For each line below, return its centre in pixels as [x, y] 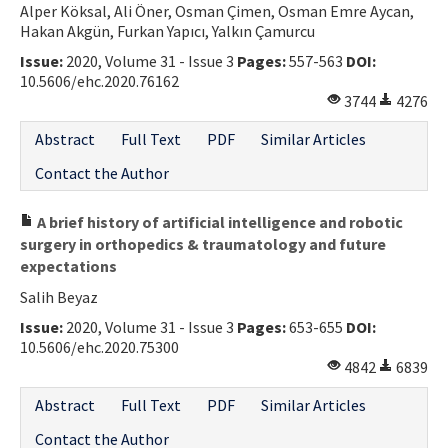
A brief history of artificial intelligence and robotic [218, 221]
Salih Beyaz [59, 296]
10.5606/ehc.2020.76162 [99, 80]
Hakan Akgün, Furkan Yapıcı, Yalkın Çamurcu [167, 30]
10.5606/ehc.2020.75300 [99, 346]
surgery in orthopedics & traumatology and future [203, 243]
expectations [68, 265]
